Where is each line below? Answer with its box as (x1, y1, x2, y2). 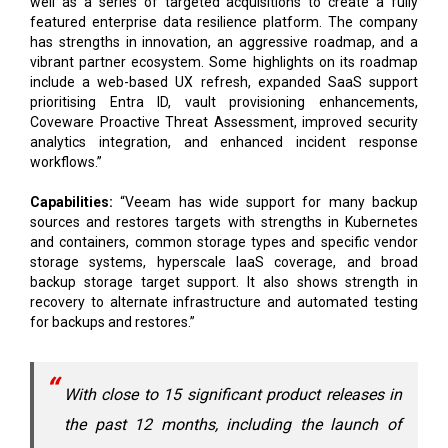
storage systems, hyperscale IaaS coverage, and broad (30, 253, 418, 270)
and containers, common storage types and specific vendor (30, 233, 418, 250)
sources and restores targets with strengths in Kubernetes (30, 213, 418, 230)
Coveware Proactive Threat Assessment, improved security (30, 113, 418, 130)
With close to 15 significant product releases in (64, 384, 402, 404)
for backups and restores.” (30, 313, 195, 330)
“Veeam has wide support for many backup (113, 193, 418, 210)
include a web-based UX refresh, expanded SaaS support (30, 73, 418, 90)
